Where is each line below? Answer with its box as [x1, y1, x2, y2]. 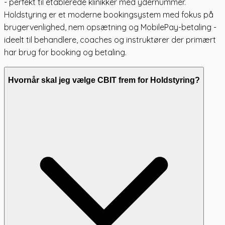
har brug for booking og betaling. [4, 47, 127, 57]
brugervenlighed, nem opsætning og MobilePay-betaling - [4, 22, 216, 32]
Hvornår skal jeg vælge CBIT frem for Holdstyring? [8, 76, 200, 85]
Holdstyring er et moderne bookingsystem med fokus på [4, 9, 213, 20]
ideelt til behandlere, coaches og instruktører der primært [4, 34, 216, 45]
